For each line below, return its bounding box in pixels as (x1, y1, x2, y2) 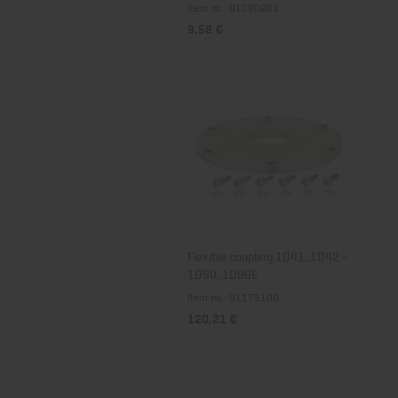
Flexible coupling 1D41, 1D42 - (187, 246, 347, 265)
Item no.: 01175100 (187, 289, 279, 305)
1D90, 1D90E (187, 264, 258, 283)
